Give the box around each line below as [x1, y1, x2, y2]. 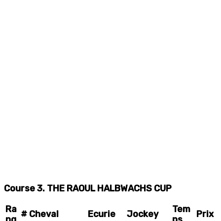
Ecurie [88, 208, 115, 220]
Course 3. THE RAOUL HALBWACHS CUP [4, 183, 172, 194]
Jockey [127, 208, 158, 220]
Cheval [29, 208, 59, 220]
